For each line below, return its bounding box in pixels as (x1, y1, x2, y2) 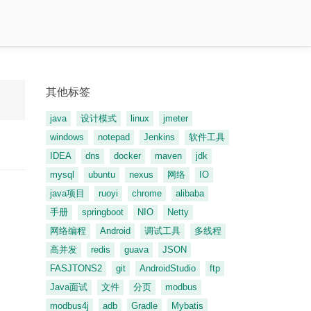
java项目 (50, 188, 85, 199)
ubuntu (88, 169, 115, 180)
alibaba (176, 188, 204, 199)
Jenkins (144, 132, 175, 142)
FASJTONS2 (50, 263, 102, 274)
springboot (82, 207, 124, 217)
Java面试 (50, 282, 87, 292)
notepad (98, 132, 130, 142)
